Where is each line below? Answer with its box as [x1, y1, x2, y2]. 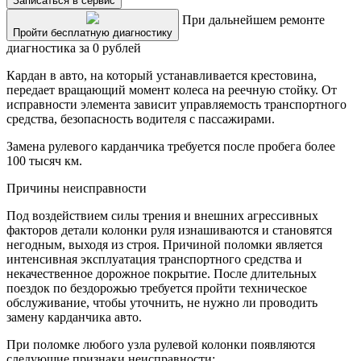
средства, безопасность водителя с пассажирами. [6, 112, 275, 127]
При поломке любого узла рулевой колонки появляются [6, 338, 315, 352]
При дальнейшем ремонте [182, 13, 325, 27]
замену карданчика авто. [6, 310, 142, 325]
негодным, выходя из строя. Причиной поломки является [6, 238, 322, 252]
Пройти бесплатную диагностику [13, 27, 172, 39]
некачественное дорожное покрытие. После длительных [6, 267, 317, 281]
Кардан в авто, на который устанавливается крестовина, [6, 68, 317, 83]
